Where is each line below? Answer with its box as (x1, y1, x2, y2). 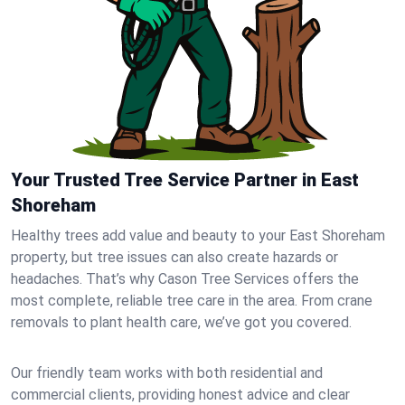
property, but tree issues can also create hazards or (11, 249, 338, 266)
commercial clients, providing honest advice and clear (11, 386, 350, 403)
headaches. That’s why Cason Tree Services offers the (11, 270, 359, 287)
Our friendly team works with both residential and (11, 364, 323, 381)
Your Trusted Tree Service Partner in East (11, 169, 359, 191)
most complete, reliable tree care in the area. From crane (11, 292, 372, 309)
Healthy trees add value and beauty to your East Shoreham (11, 227, 385, 244)
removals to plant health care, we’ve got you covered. (11, 314, 352, 331)
